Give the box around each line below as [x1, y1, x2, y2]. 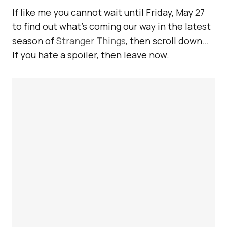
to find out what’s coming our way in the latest [12, 20, 211, 32]
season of [12, 34, 56, 47]
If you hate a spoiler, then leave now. [12, 49, 169, 61]
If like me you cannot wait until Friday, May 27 [12, 6, 205, 18]
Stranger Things [56, 34, 126, 47]
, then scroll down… [126, 34, 209, 47]
